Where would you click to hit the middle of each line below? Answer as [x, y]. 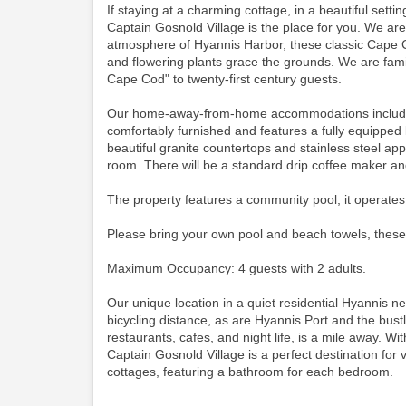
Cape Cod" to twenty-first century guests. [226, 79]
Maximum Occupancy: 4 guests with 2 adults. [237, 268]
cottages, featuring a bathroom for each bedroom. [250, 372]
